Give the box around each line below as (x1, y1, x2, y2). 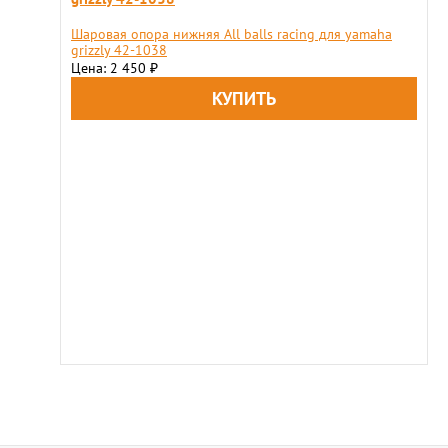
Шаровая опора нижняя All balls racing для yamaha (71, 25, 392, 44)
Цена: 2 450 (71, 59, 150, 78)
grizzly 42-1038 (71, 41, 167, 60)
